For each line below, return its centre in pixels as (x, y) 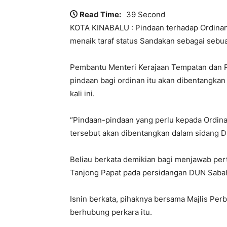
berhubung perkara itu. (111, 212)
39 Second (146, 14)
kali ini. (82, 93)
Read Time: (100, 14)
